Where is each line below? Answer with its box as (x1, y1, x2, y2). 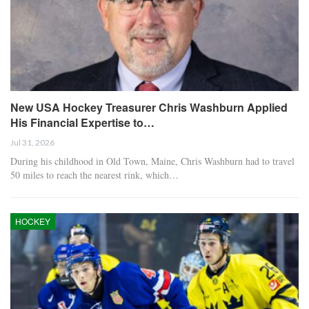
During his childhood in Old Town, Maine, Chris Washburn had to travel (10, 154, 295, 168)
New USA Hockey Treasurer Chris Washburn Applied (10, 99, 288, 115)
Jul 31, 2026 (10, 137, 54, 148)
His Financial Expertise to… (10, 114, 154, 130)
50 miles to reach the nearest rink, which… (10, 168, 179, 181)
